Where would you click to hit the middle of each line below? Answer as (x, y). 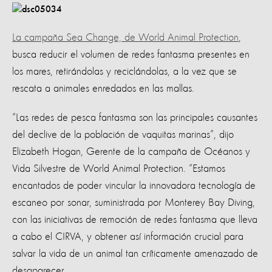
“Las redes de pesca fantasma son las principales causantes (135, 117)
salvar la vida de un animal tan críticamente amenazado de (135, 253)
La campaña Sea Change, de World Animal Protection (125, 37)
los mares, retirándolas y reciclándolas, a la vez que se (124, 71)
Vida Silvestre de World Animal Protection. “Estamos (119, 168)
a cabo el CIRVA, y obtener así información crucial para (128, 236)
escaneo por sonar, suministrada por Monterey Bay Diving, (134, 202)
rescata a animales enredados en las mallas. (103, 88)
